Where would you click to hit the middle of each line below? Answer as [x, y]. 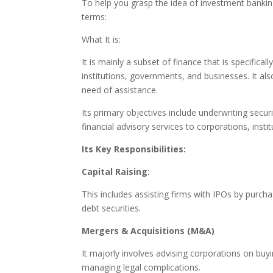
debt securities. [112, 208]
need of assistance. [120, 90]
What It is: [101, 40]
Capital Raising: [116, 172]
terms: [94, 17]
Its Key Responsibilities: [134, 149]
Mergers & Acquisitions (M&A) [148, 231]
